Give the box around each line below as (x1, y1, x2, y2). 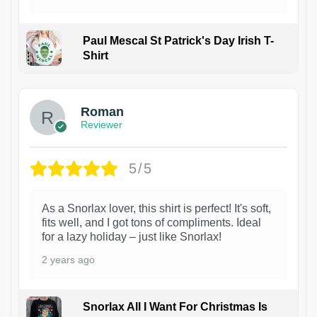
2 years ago (42, 253, 95, 265)
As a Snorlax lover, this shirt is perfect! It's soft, (42, 202, 271, 214)
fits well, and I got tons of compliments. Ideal (42, 216, 261, 229)
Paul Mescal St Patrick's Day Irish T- (82, 34, 274, 47)
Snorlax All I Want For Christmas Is (82, 300, 267, 313)
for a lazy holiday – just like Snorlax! (42, 230, 221, 243)
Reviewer (81, 119, 122, 131)
